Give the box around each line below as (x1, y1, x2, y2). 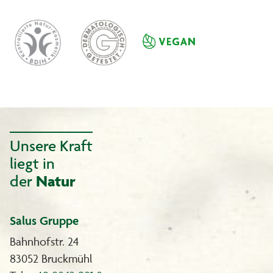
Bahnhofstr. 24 (10, 233, 79, 249)
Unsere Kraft (10, 135, 93, 155)
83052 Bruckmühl (10, 250, 92, 266)
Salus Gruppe (10, 213, 79, 228)
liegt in (10, 153, 55, 172)
